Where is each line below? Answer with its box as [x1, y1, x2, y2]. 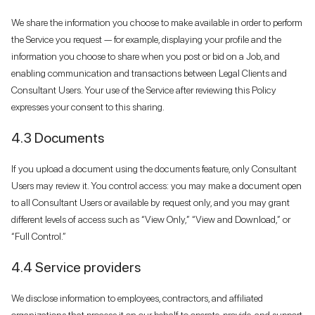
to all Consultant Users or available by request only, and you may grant [11, 196, 290, 208]
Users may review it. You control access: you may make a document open [11, 179, 302, 191]
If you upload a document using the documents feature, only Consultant [11, 162, 297, 174]
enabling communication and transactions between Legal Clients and [11, 67, 287, 79]
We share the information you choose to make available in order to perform [11, 16, 302, 28]
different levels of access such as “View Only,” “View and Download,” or [11, 213, 290, 225]
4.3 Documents [11, 129, 104, 146]
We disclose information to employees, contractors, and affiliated [11, 292, 263, 304]
